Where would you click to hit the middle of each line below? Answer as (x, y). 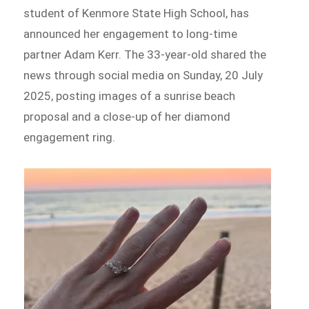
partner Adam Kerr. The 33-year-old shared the (145, 54)
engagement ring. (70, 137)
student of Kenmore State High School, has (137, 13)
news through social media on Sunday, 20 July (143, 75)
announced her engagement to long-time (131, 33)
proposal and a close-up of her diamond (127, 116)
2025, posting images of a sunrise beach (130, 96)
